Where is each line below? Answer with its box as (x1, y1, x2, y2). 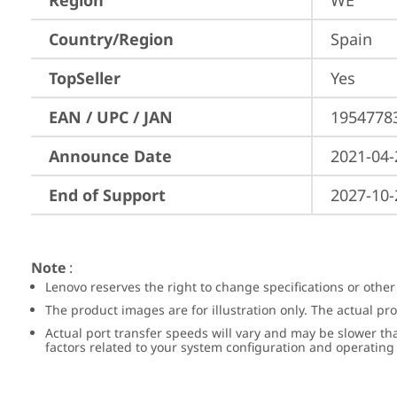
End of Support (49, 184, 166, 206)
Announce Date (49, 145, 172, 167)
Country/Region (49, 28, 174, 50)
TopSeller (49, 67, 121, 89)
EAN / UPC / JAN (49, 106, 173, 128)
